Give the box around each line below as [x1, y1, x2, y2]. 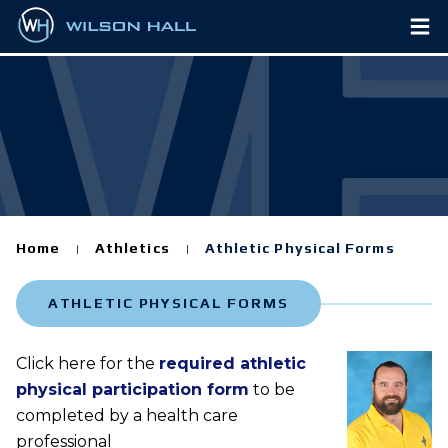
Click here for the [15, 354, 159, 374]
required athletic [158, 354, 306, 374]
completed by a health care [15, 406, 238, 426]
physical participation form [15, 380, 249, 400]
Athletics [95, 240, 170, 257]
